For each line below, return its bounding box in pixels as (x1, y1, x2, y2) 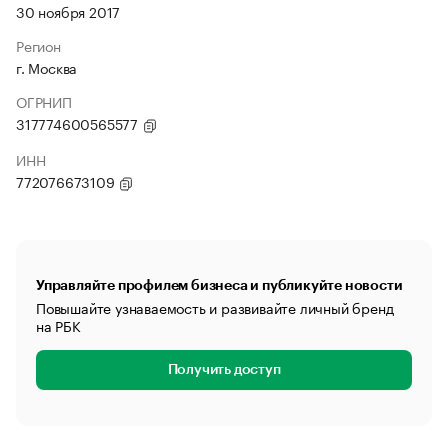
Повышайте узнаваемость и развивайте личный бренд (36, 296, 394, 318)
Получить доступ (167, 363, 281, 377)
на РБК (36, 314, 81, 336)
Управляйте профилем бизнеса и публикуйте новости (36, 278, 403, 292)
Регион (16, 34, 61, 56)
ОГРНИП (16, 90, 72, 112)
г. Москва (16, 56, 78, 78)
